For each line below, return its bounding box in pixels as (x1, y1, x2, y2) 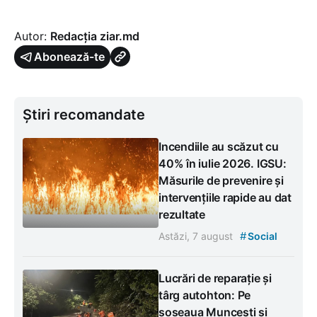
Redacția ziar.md (50, 28, 139, 43)
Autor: (14, 28, 50, 43)
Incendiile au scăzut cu (158, 139, 279, 154)
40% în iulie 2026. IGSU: (158, 156, 287, 171)
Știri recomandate (23, 105, 145, 123)
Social (246, 229, 277, 242)
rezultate (158, 207, 205, 221)
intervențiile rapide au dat (158, 190, 292, 204)
